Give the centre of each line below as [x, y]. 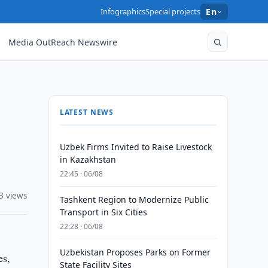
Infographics [123, 11]
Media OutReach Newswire [63, 42]
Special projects [173, 11]
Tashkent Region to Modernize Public [134, 200]
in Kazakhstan [88, 159]
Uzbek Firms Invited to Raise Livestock [135, 147]
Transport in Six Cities [103, 212]
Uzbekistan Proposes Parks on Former [135, 252]
